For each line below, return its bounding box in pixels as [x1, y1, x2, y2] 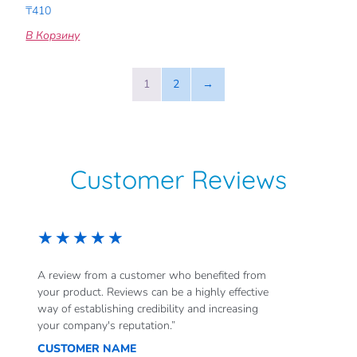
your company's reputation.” [37, 317, 176, 333]
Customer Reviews [70, 163, 287, 195]
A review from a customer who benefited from [37, 267, 267, 283]
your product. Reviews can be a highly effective [37, 284, 269, 300]
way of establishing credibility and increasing [37, 300, 259, 316]
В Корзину [25, 27, 80, 43]
